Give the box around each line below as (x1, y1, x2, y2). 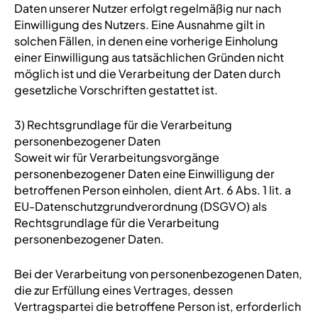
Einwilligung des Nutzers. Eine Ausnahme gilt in (13, 17, 265, 32)
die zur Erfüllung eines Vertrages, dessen (13, 283, 233, 297)
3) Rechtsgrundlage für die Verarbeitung (13, 117, 232, 132)
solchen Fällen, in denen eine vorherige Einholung (13, 33, 278, 48)
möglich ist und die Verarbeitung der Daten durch (13, 66, 280, 81)
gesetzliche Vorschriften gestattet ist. (13, 82, 218, 97)
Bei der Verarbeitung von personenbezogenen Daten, (13, 266, 302, 281)
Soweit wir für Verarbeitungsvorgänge (13, 150, 219, 165)
